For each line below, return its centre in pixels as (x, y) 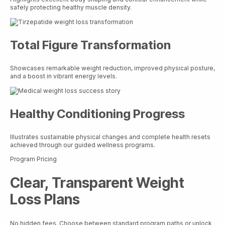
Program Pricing (33, 159)
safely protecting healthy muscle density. (71, 8)
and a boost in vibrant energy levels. (64, 76)
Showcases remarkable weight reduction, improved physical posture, (113, 68)
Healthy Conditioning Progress (97, 114)
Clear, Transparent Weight (97, 183)
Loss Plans (45, 199)
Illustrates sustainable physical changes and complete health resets (110, 137)
